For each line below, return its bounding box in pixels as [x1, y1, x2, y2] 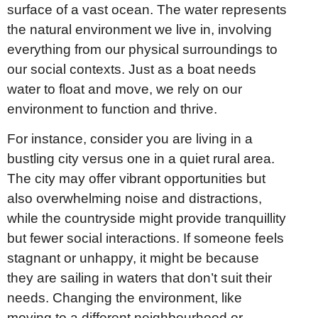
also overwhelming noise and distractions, [7, 191, 262, 207]
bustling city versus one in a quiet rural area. [7, 151, 275, 167]
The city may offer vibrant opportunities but [7, 171, 265, 187]
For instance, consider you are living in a [7, 131, 253, 147]
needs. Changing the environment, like [7, 290, 242, 306]
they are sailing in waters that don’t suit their [7, 270, 272, 286]
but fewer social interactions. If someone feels [7, 231, 284, 246]
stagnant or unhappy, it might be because [7, 251, 259, 266]
